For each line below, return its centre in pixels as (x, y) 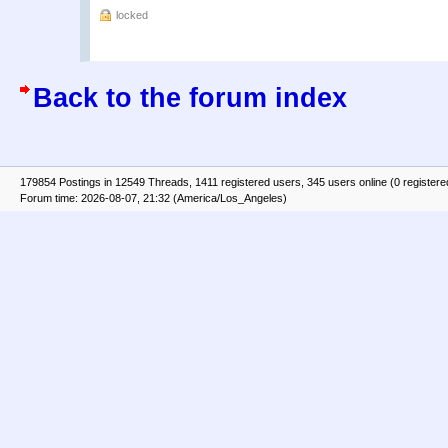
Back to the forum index (190, 97)
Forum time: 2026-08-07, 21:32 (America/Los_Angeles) (153, 197)
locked (132, 14)
